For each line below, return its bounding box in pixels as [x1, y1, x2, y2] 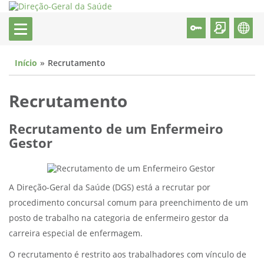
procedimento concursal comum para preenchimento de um [9, 197, 248, 208]
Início [15, 58, 37, 68]
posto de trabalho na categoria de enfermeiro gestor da [9, 213, 229, 223]
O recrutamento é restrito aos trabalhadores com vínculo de [9, 249, 246, 260]
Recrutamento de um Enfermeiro [9, 122, 223, 137]
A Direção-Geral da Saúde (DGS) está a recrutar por [9, 182, 210, 193]
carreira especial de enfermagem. [9, 228, 143, 239]
